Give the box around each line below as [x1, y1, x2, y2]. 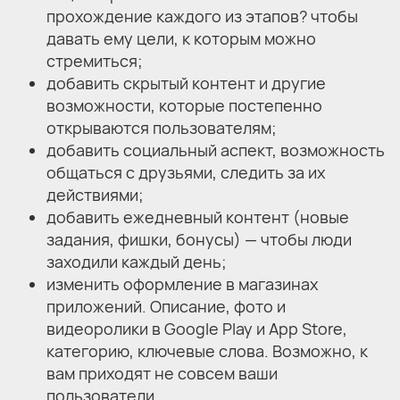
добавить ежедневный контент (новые [46, 205, 349, 228]
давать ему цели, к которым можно [46, 27, 316, 49]
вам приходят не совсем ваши [46, 362, 278, 384]
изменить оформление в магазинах [46, 272, 318, 295]
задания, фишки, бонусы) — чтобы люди [46, 228, 352, 250]
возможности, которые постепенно [46, 94, 322, 116]
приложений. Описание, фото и [46, 295, 286, 317]
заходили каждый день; [46, 250, 227, 272]
